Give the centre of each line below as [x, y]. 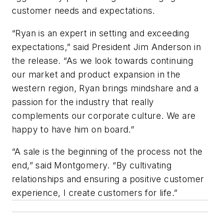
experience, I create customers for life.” [95, 193]
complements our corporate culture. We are [104, 115]
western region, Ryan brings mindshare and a [105, 88]
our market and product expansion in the [96, 74]
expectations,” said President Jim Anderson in [106, 47]
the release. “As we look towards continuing [103, 60]
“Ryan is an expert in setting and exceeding [101, 33]
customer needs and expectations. [83, 11]
